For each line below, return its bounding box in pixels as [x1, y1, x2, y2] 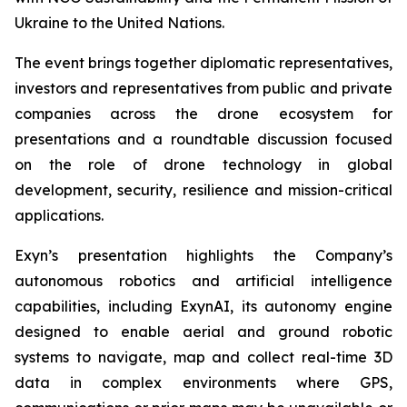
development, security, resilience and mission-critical [15, 181, 392, 199]
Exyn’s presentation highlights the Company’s [15, 246, 392, 264]
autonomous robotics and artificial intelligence [15, 272, 392, 290]
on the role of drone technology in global [15, 155, 392, 174]
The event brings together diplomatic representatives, [15, 54, 392, 72]
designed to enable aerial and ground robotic [15, 323, 392, 341]
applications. [15, 206, 104, 224]
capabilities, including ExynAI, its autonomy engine [15, 297, 392, 315]
